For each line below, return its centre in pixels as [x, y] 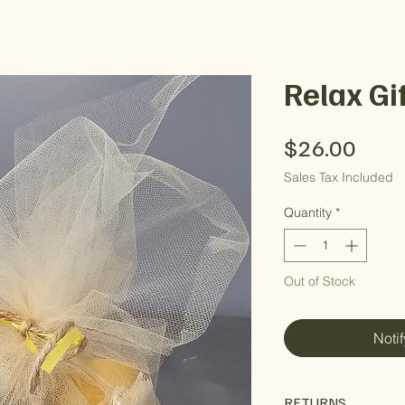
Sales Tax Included [339, 177]
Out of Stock [320, 281]
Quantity [308, 212]
